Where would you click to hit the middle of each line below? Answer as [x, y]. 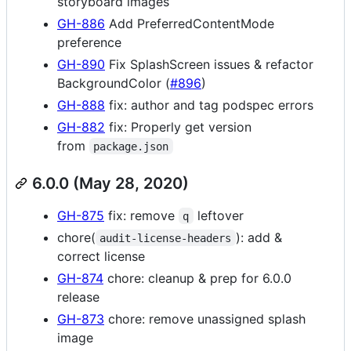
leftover [218, 215]
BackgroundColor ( [114, 83]
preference [89, 42]
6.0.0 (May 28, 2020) [110, 183]
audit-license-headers [166, 238]
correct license [101, 256]
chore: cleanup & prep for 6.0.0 [197, 278]
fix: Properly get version [178, 127]
